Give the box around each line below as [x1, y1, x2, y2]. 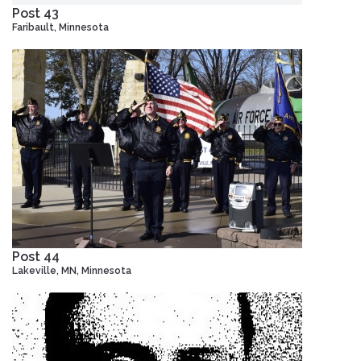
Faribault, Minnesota [12, 21, 109, 33]
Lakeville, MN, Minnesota [12, 264, 131, 276]
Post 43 [12, 5, 59, 21]
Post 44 [12, 248, 60, 264]
